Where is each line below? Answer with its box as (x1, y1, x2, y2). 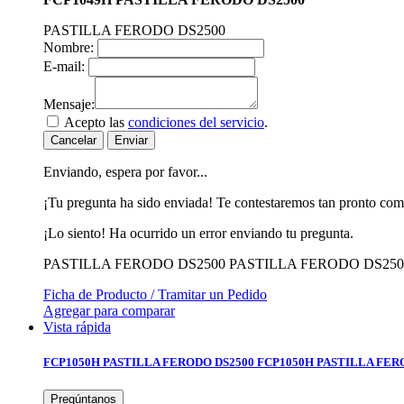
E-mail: (43, 58, 85, 74)
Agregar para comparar (43, 302, 175, 318)
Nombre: (43, 39, 94, 55)
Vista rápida (43, 318, 111, 335)
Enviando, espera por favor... (43, 163, 207, 179)
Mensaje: (43, 96, 95, 112)
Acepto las (64, 114, 128, 130)
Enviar (115, 133, 148, 147)
